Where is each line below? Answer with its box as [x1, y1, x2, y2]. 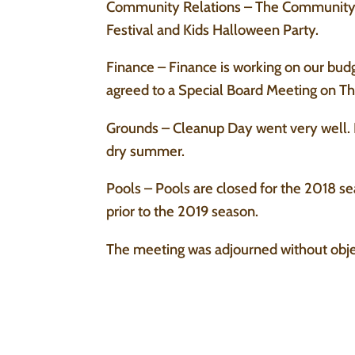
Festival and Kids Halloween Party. [106, 20, 319, 39]
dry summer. [106, 141, 185, 160]
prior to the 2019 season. [106, 202, 259, 221]
